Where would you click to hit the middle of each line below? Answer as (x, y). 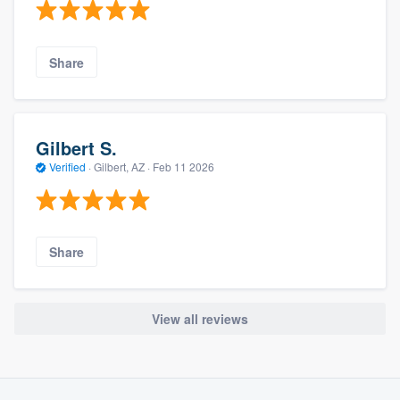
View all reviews (200, 319)
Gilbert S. (76, 148)
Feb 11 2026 (183, 167)
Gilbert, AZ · (122, 167)
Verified (67, 167)
